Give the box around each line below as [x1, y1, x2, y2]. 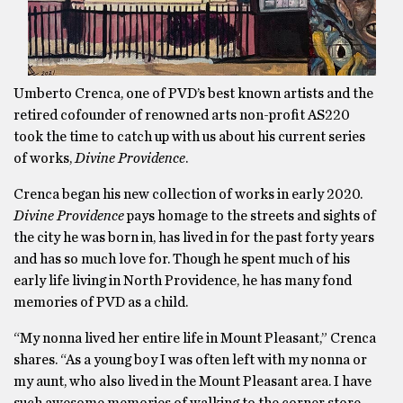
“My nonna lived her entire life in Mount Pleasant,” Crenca [13, 331, 376, 345]
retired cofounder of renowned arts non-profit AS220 [13, 108, 350, 122]
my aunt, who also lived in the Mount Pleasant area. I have [13, 374, 372, 389]
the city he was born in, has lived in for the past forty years [13, 230, 374, 245]
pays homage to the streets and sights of [124, 209, 376, 223]
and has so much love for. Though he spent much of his [13, 252, 350, 266]
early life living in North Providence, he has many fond [13, 273, 352, 288]
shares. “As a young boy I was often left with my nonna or [13, 353, 367, 367]
